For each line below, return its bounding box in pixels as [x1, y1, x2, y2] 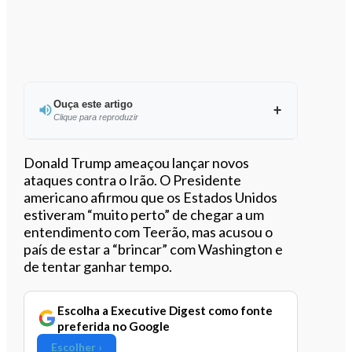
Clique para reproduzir [53, 112, 138, 122]
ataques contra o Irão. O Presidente [24, 170, 242, 189]
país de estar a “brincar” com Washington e [24, 240, 284, 258]
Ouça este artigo [53, 97, 133, 110]
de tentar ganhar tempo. [24, 257, 173, 275]
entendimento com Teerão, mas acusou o [24, 222, 273, 240]
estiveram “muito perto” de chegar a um [24, 205, 265, 223]
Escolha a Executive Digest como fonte [57, 302, 273, 317]
